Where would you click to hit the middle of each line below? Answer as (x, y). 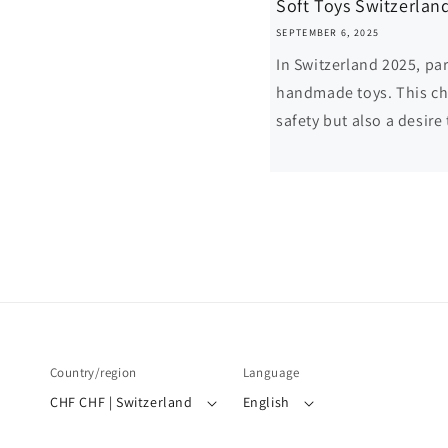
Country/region (93, 372)
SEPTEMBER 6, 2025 (328, 32)
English (266, 402)
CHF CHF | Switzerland (136, 402)
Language (271, 372)
